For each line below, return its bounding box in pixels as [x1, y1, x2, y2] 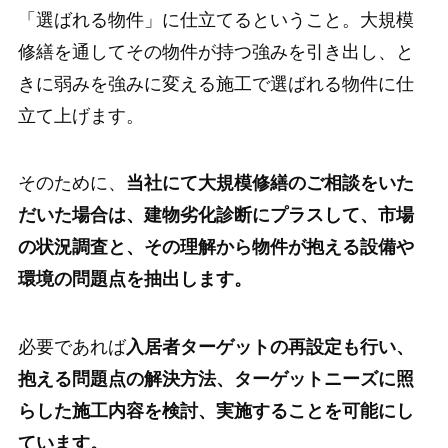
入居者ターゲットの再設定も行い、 [125, 337, 414, 358]
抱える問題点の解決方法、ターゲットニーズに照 [17, 369, 414, 390]
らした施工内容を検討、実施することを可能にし [17, 401, 414, 422]
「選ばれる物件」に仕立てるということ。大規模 [17, 9, 414, 30]
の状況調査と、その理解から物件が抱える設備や [17, 237, 414, 258]
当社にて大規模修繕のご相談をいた [125, 173, 414, 194]
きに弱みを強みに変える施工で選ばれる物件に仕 [17, 73, 414, 94]
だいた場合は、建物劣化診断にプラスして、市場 [17, 205, 414, 226]
